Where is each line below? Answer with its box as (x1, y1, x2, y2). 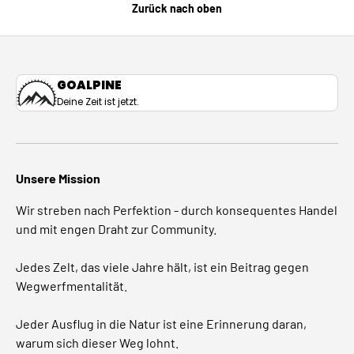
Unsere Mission (16, 170, 100, 186)
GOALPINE (57, 76, 122, 93)
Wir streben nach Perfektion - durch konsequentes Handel (16, 201, 337, 217)
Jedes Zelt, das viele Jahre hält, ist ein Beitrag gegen (16, 258, 309, 274)
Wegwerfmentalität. (16, 277, 127, 293)
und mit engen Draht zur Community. (16, 220, 217, 236)
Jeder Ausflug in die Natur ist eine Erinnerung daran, (16, 315, 307, 331)
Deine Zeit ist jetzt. (57, 94, 140, 108)
